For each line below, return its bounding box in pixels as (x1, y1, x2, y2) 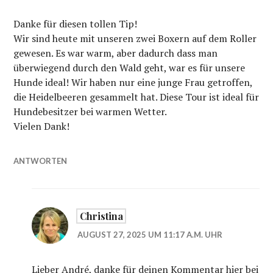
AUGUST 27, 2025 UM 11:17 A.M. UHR (77, 230, 223, 240)
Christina (79, 210, 123, 223)
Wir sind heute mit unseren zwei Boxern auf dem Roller (13, 32, 257, 46)
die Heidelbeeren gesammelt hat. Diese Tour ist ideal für (13, 90, 260, 104)
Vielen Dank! (13, 119, 70, 133)
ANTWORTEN (13, 156, 68, 166)
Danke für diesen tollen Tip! (13, 17, 138, 31)
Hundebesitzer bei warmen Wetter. (13, 105, 168, 119)
